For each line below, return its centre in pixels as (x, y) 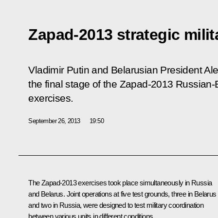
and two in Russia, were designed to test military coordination (116, 205)
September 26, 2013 (54, 121)
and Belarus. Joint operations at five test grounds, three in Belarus (122, 194)
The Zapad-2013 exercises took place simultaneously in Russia (120, 182)
